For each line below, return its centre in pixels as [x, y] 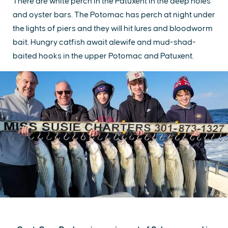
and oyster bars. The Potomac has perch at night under [114, 15]
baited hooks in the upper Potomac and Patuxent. [103, 56]
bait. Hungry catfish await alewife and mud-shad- [104, 42]
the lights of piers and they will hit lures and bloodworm [113, 28]
